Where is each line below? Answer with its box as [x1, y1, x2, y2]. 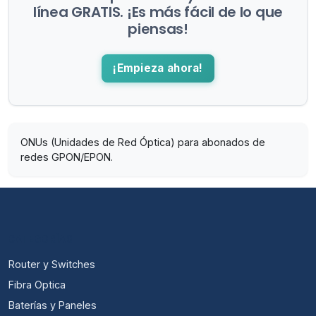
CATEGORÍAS [8, 232, 73, 245]
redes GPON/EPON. [20, 150, 113, 163]
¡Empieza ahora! [113, 61, 203, 75]
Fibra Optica [8, 278, 66, 291]
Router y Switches [8, 257, 95, 270]
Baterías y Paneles [8, 298, 97, 311]
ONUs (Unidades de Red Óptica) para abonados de [20, 135, 265, 148]
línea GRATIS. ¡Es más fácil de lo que [33, 2, 283, 23]
